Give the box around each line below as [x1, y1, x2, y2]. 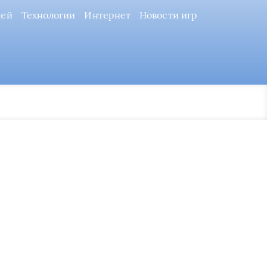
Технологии [21, 9, 76, 21]
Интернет [84, 9, 131, 21]
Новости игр [139, 9, 197, 21]
